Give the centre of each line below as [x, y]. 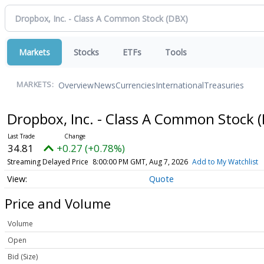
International [180, 85]
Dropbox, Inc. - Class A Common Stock [132, 119]
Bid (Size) [23, 257]
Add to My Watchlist [225, 162]
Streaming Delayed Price [47, 162]
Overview [76, 85]
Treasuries [224, 85]
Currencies [136, 85]
